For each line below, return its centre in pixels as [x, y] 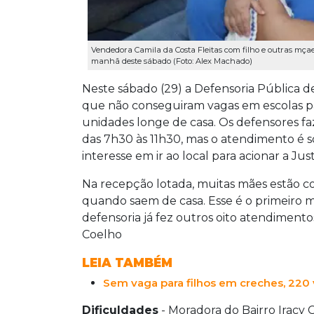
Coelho [102, 235]
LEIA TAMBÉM [127, 263]
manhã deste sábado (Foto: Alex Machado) [172, 61]
